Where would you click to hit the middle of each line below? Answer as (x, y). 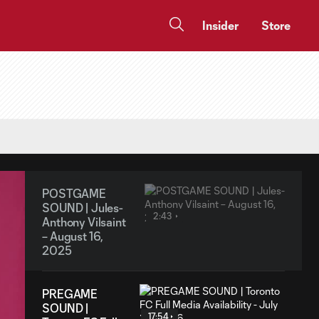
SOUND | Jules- (83, 208)
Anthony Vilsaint (84, 222)
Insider (220, 25)
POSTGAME (74, 193)
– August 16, (73, 236)
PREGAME (70, 294)
